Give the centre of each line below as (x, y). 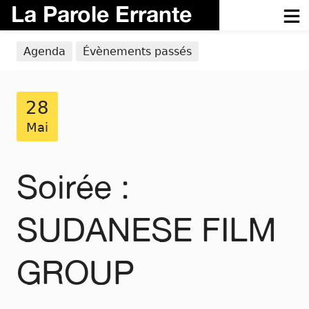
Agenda (44, 51)
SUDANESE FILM (147, 229)
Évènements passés (137, 51)
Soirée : (73, 186)
